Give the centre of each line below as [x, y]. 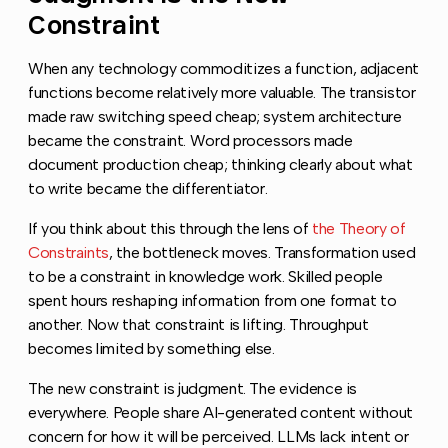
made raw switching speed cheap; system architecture [215, 117]
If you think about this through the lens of [170, 229]
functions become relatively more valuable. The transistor [222, 93]
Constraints [69, 253]
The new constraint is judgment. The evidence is [193, 389]
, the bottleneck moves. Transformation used [262, 253]
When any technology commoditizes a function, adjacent [223, 69]
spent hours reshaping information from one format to [212, 301]
